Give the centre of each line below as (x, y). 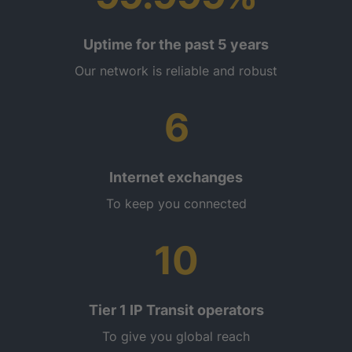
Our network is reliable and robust (176, 70)
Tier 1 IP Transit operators (176, 310)
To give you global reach (176, 336)
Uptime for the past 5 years (176, 44)
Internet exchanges (176, 177)
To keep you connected (176, 203)
